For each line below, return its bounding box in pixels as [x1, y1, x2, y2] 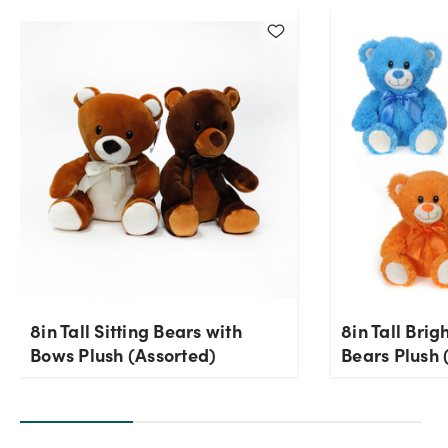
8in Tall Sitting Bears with [30, 318, 242, 344]
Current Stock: [168, 27, 271, 49]
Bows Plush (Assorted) [30, 342, 217, 368]
